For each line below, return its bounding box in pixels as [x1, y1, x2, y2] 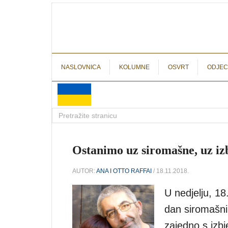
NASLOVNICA [61, 64, 101, 71]
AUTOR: [72, 167, 96, 175]
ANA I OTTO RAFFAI [96, 167, 152, 175]
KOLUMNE [119, 64, 150, 71]
